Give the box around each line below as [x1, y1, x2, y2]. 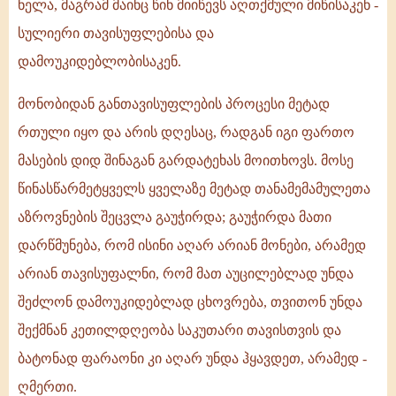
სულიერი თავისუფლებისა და [18, 26, 214, 42]
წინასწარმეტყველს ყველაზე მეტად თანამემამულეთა [18, 181, 370, 197]
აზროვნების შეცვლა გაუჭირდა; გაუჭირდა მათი [18, 209, 331, 225]
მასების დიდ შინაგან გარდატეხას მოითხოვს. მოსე [18, 153, 354, 169]
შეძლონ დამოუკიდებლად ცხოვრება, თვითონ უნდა [18, 294, 362, 310]
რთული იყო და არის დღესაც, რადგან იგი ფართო [18, 125, 354, 141]
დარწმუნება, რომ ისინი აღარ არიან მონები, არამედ [18, 238, 366, 254]
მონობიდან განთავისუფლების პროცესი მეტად [18, 96, 330, 112]
